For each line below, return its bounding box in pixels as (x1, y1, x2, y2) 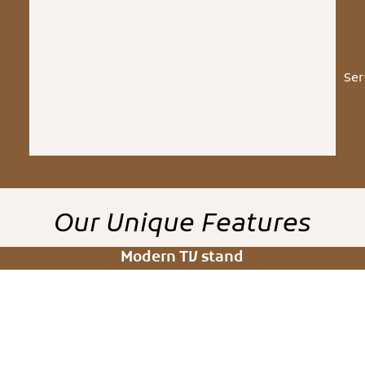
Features (195, 209, 311, 242)
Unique (106, 209, 195, 242)
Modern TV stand (121, 248, 244, 268)
